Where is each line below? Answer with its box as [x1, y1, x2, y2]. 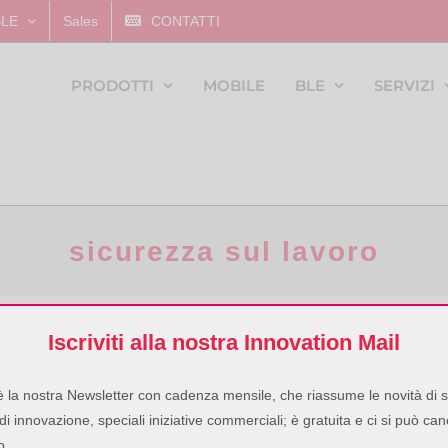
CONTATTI [151, 12, 220, 29]
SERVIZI [373, 75, 435, 95]
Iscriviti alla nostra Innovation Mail [48, 329, 400, 355]
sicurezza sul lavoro [69, 235, 379, 267]
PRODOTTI [70, 75, 154, 95]
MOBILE [202, 75, 265, 95]
